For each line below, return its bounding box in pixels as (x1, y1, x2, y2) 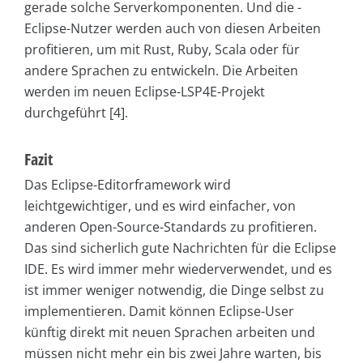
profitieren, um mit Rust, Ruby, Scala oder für (24, 41, 300, 59)
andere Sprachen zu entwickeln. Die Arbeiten (24, 62, 298, 80)
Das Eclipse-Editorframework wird (24, 176, 231, 194)
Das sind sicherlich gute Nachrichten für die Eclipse (24, 239, 336, 258)
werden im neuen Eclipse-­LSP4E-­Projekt (24, 83, 265, 101)
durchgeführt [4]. (24, 104, 128, 122)
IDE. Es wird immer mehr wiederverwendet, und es (24, 260, 332, 279)
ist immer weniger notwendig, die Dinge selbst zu (24, 281, 324, 300)
